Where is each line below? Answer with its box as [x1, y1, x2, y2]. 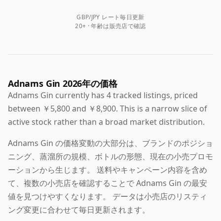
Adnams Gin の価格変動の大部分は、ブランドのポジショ [8, 138, 213, 149]
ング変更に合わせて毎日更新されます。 [8, 204, 150, 216]
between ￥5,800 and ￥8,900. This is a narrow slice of [8, 103, 207, 114]
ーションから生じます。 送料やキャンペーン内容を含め [8, 164, 207, 176]
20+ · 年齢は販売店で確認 [75, 22, 146, 31]
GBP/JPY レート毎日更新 [76, 13, 145, 22]
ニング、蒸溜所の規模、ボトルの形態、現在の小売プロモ [8, 151, 213, 162]
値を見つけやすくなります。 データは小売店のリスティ [8, 191, 207, 202]
